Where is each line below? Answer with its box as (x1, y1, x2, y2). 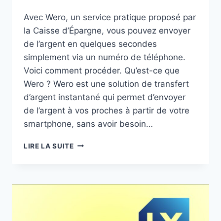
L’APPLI (73, 160, 100, 168)
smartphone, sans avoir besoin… (24, 118, 153, 129)
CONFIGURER (73, 149, 121, 158)
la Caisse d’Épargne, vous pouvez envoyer (24, 25, 190, 36)
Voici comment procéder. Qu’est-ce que (24, 65, 180, 75)
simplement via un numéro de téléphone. (24, 52, 185, 62)
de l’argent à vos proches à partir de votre (24, 105, 189, 115)
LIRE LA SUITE (24, 142, 74, 150)
